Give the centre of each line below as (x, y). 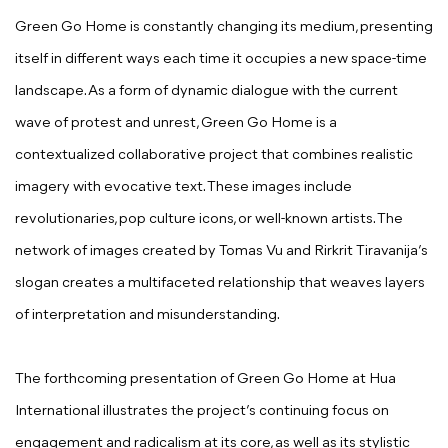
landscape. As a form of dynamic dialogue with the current (206, 92)
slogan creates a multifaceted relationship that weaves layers (220, 284)
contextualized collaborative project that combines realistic (214, 156)
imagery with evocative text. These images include (183, 188)
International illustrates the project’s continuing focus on (202, 412)
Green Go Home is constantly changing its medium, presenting (224, 28)
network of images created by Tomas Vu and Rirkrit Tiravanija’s (221, 252)
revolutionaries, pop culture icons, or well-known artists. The (209, 220)
